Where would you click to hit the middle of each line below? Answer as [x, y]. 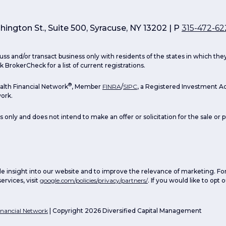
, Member [87, 87]
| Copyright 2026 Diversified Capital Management [125, 211]
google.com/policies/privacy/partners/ [94, 181]
